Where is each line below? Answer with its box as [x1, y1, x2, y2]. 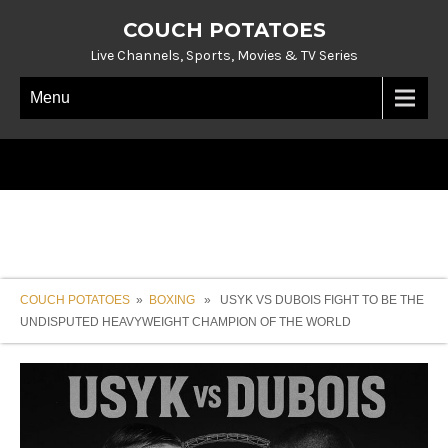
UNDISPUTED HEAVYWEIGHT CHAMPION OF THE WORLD [20, 315, 351, 329]
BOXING [149, 293, 195, 307]
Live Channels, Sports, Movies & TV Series [90, 47, 358, 64]
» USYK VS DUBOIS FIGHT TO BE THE [195, 293, 424, 307]
